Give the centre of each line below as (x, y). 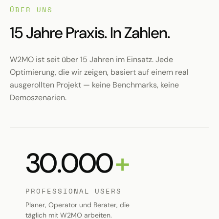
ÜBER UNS (31, 10)
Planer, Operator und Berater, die (77, 205)
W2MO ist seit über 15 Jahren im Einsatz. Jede (91, 60)
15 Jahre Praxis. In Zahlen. (90, 33)
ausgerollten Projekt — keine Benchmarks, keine (94, 85)
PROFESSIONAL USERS (74, 191)
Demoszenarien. (38, 98)
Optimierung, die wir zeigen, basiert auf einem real (99, 72)
